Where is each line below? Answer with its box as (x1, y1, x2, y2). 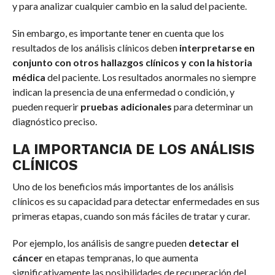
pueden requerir (12, 101, 80, 113)
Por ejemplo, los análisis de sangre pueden (12, 237, 188, 249)
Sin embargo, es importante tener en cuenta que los (12, 27, 224, 39)
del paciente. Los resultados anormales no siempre (45, 71, 256, 83)
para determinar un (171, 101, 253, 113)
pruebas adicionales (80, 101, 172, 113)
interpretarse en (177, 42, 255, 54)
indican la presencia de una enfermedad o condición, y (12, 86, 234, 98)
